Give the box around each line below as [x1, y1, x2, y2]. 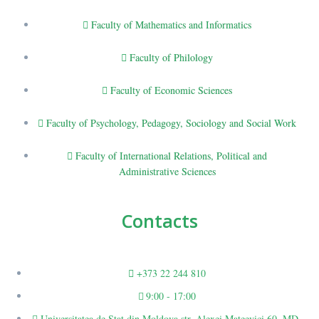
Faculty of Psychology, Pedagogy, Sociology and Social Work [46, 116, 296, 130]
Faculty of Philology [130, 51, 213, 65]
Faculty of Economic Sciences [110, 83, 232, 98]
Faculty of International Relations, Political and [75, 149, 267, 163]
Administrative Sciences [118, 164, 216, 179]
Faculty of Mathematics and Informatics [91, 18, 251, 32]
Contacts [121, 209, 198, 234]
